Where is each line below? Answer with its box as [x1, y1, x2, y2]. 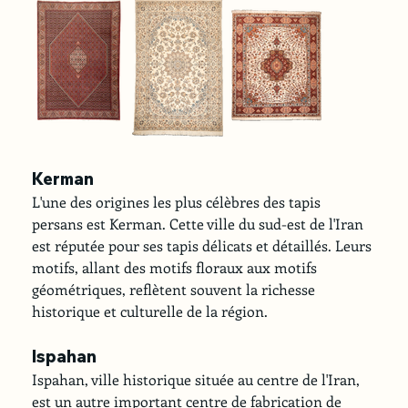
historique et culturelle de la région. [32, 301, 269, 321]
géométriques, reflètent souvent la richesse [32, 279, 320, 299]
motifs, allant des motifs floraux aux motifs [32, 257, 321, 277]
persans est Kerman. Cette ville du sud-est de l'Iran [32, 213, 368, 233]
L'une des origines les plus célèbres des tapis [32, 191, 325, 211]
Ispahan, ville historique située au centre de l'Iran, [32, 369, 364, 389]
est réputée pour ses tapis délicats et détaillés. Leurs [32, 235, 376, 255]
